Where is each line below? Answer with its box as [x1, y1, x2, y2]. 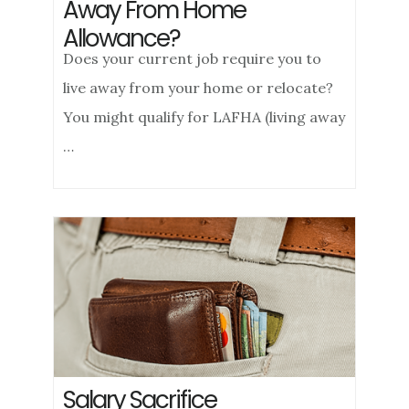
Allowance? [63, 22, 181, 55]
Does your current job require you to [63, 49, 322, 68]
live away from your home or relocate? [63, 79, 334, 97]
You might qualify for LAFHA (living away [63, 108, 346, 126]
